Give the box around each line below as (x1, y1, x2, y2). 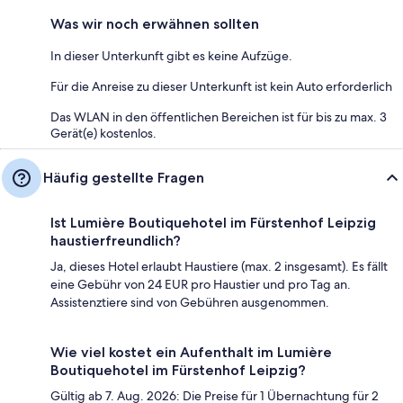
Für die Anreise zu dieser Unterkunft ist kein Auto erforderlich (50, 78, 392, 95)
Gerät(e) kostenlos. (50, 125, 157, 142)
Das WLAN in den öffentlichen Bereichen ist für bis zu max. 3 (50, 109, 387, 126)
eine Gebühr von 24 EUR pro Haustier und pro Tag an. (50, 276, 351, 293)
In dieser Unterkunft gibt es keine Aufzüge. (50, 48, 292, 65)
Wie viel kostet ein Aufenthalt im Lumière (50, 344, 332, 362)
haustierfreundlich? (50, 232, 181, 250)
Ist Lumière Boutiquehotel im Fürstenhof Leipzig (50, 214, 376, 232)
